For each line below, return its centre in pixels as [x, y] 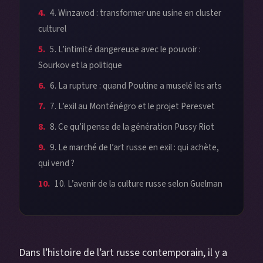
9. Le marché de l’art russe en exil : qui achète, [134, 148]
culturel [52, 29]
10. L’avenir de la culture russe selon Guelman [139, 184]
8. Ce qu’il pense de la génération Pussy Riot [132, 127]
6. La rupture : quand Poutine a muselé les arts [136, 86]
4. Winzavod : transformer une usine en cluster [136, 13]
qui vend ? [56, 163]
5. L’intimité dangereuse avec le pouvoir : [125, 50]
